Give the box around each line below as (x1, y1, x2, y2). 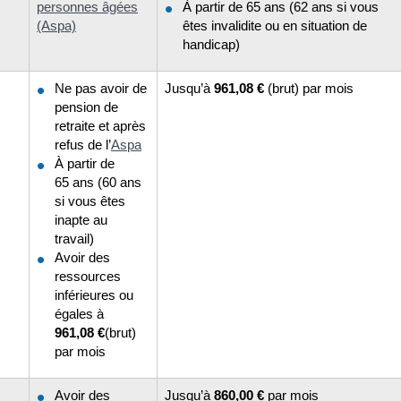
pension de (55, 98, 118, 115)
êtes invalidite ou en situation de (183, 17, 367, 33)
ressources (55, 268, 121, 284)
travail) (55, 230, 94, 246)
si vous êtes (55, 192, 125, 209)
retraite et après (55, 117, 146, 133)
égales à (55, 305, 104, 321)
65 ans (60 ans (55, 174, 141, 190)
